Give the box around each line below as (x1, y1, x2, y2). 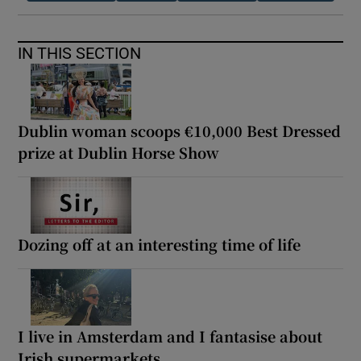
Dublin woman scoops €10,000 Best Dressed (18, 119, 342, 141)
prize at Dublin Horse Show (18, 141, 220, 163)
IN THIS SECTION (18, 45, 142, 61)
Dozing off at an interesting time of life (18, 233, 301, 255)
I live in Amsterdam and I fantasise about (18, 325, 323, 346)
